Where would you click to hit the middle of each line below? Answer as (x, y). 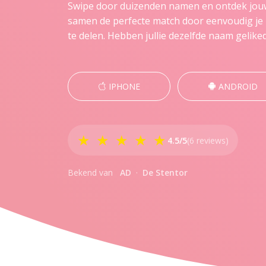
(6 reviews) (208, 140)
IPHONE (123, 86)
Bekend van (90, 172)
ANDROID (237, 86)
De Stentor (165, 172)
